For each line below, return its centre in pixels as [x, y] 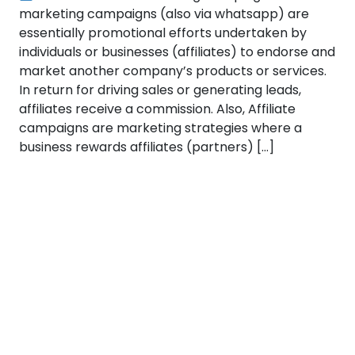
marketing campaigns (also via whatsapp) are [164, 14]
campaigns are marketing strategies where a [160, 128]
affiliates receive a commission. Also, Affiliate [157, 109]
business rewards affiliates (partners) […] [147, 147]
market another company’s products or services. [173, 71]
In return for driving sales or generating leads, [160, 90]
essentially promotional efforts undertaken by [163, 33]
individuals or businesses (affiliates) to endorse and [177, 52]
